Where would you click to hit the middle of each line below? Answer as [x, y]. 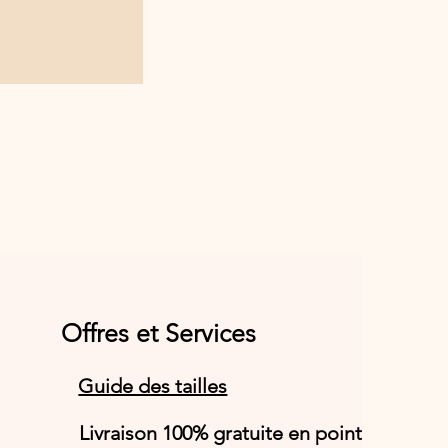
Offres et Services [159, 332]
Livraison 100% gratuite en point [221, 432]
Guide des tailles [153, 385]
